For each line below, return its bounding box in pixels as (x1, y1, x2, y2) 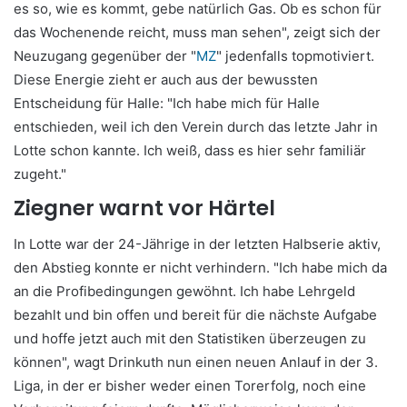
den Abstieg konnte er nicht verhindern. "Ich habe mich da (14, 258, 387, 276)
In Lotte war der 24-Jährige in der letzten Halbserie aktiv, (14, 234, 381, 253)
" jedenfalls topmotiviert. (216, 47, 374, 65)
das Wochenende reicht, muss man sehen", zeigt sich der (14, 24, 381, 42)
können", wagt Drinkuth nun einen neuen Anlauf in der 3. (14, 352, 378, 371)
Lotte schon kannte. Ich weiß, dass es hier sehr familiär (14, 142, 366, 160)
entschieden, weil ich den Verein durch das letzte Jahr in (14, 118, 378, 136)
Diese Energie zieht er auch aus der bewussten (14, 71, 318, 89)
